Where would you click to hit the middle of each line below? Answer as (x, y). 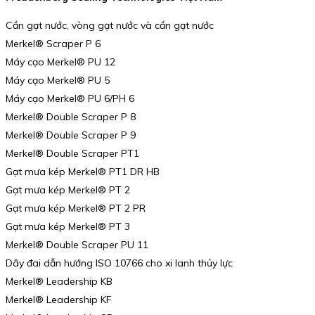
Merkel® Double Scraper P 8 (71, 116)
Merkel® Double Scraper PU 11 (77, 244)
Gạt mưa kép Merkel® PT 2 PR (76, 208)
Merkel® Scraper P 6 (53, 43)
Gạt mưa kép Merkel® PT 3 (68, 226)
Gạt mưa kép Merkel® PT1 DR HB (83, 171)
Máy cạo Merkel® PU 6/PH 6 (70, 98)
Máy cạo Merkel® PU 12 (60, 62)
